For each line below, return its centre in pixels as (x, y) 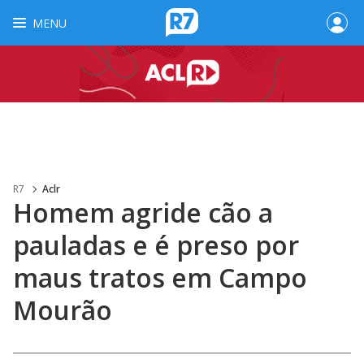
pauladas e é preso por (156, 245)
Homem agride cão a (143, 212)
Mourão (63, 310)
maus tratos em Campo (160, 277)
